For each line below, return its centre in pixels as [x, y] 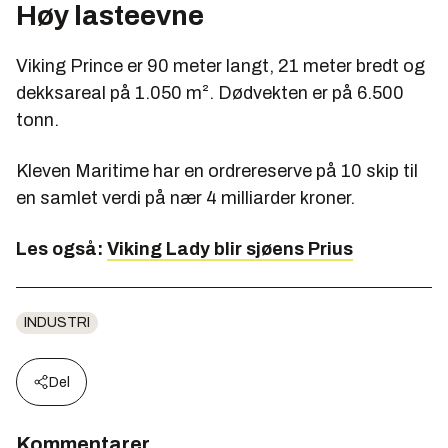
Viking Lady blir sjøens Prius [230, 248]
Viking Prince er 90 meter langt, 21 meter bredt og [220, 65]
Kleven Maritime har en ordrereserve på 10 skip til [217, 170]
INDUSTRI [57, 322]
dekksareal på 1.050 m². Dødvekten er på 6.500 [210, 92]
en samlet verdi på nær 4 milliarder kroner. [185, 197]
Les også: [61, 248]
